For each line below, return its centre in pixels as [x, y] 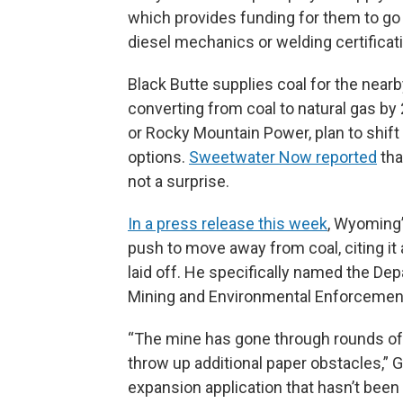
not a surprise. [179, 181]
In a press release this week [228, 223]
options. [158, 157]
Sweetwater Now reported [283, 157]
